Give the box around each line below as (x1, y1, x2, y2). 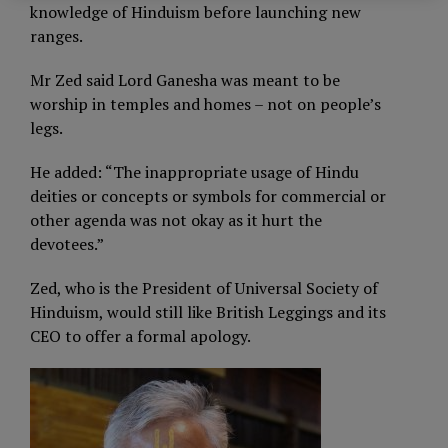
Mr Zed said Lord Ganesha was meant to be (30, 69, 340, 91)
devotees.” (30, 233, 104, 255)
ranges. (30, 25, 83, 47)
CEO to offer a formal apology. (30, 325, 251, 347)
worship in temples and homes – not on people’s (30, 93, 381, 115)
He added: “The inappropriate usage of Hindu (30, 161, 359, 183)
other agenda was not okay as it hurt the (30, 209, 322, 231)
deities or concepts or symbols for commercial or (30, 185, 386, 207)
